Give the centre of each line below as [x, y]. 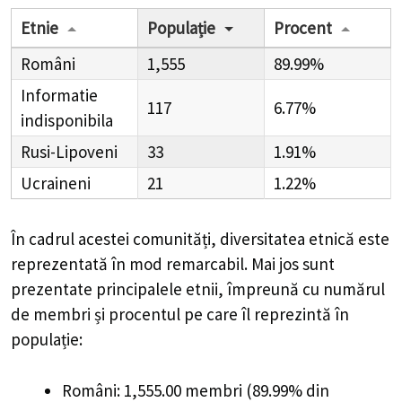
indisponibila [67, 121]
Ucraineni [56, 184]
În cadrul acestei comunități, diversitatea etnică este [200, 239]
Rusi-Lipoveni [69, 152]
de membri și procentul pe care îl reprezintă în [180, 315]
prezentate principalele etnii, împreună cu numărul [198, 289]
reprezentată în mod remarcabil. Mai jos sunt [173, 264]
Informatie [59, 96]
